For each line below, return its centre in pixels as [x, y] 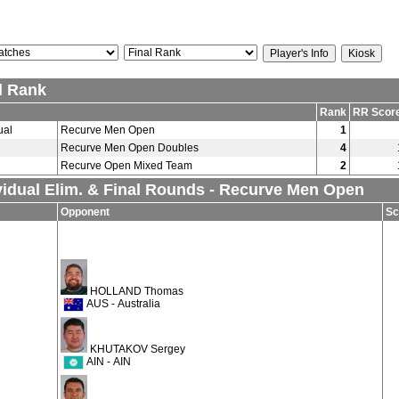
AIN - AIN [107, 362]
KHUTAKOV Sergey [138, 349]
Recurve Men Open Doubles [130, 148]
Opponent [85, 212]
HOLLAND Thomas [137, 291]
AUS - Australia [122, 304]
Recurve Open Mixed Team [126, 166]
